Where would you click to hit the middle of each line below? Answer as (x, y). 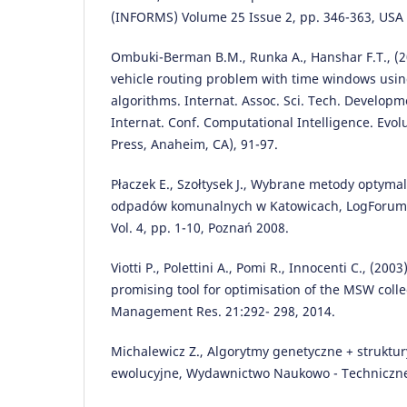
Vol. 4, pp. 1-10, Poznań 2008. (200, 228)
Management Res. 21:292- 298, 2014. (223, 312)
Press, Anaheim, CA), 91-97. (194, 144)
